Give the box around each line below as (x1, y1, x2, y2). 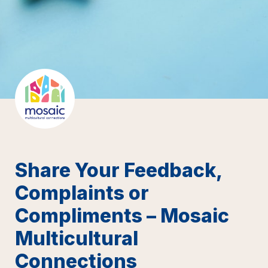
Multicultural (15, 226, 138, 250)
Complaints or (15, 181, 149, 205)
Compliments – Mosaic (15, 203, 229, 227)
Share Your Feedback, (15, 158, 222, 182)
